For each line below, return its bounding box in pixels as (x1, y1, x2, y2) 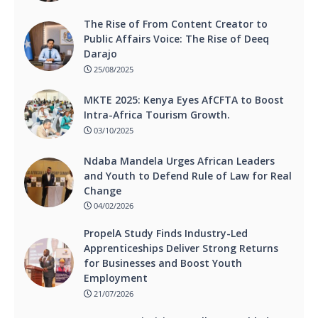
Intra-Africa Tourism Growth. (84, 108, 230, 122)
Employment (84, 271, 148, 285)
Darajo (84, 47, 117, 61)
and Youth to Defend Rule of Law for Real (84, 168, 292, 182)
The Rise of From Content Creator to (84, 17, 268, 31)
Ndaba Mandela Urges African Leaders (84, 153, 275, 168)
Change (84, 183, 121, 197)
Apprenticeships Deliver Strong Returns (84, 241, 278, 256)
